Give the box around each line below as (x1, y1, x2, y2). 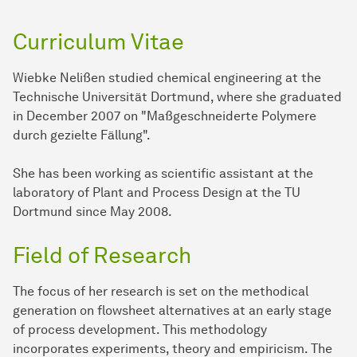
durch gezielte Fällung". (13, 127, 151, 143)
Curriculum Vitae (13, 28, 184, 56)
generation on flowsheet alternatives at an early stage (13, 303, 331, 319)
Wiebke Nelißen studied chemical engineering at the (13, 70, 321, 86)
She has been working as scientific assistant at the (13, 166, 313, 182)
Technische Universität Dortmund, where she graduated (13, 89, 342, 105)
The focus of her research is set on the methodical (13, 284, 308, 300)
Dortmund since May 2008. (13, 204, 172, 220)
